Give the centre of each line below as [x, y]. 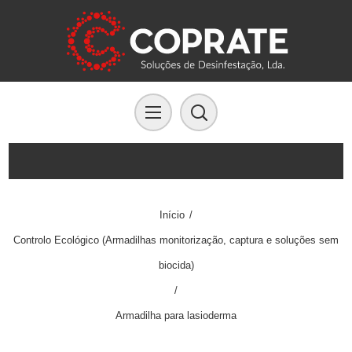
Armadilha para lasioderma [176, 315]
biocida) [176, 265]
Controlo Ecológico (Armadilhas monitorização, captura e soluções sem [176, 240]
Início [172, 215]
